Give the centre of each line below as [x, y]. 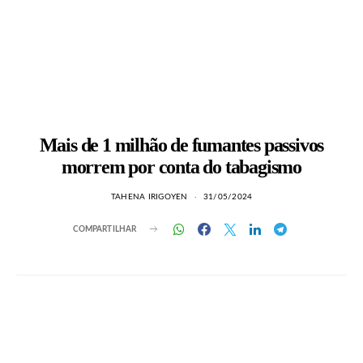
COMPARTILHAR [105, 229]
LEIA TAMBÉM [52, 320]
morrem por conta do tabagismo [181, 167]
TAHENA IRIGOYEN [149, 197]
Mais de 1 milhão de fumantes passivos [181, 145]
